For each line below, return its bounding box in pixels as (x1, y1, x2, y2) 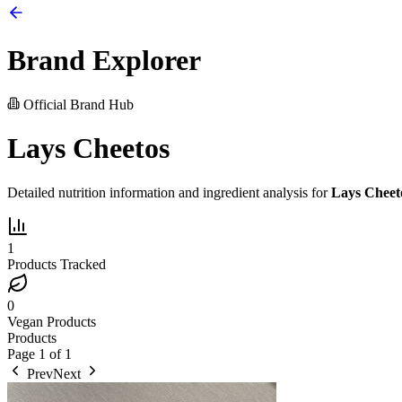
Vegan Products (7, 313, 96, 329)
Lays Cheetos (7, 132, 170, 165)
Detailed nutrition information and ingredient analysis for (7, 184, 331, 200)
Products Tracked (7, 256, 106, 272)
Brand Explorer (7, 44, 201, 77)
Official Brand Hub (20, 96, 134, 112)
